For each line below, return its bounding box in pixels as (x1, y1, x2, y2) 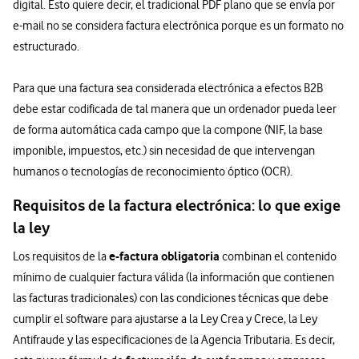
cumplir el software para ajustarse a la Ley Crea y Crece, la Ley (13, 311, 317, 326)
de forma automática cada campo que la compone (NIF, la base (13, 122, 323, 137)
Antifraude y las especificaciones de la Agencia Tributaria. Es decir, (13, 332, 335, 347)
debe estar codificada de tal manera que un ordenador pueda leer (13, 101, 337, 116)
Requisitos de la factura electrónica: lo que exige (13, 196, 341, 215)
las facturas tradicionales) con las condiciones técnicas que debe (13, 290, 329, 305)
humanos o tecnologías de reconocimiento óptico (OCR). (13, 163, 292, 179)
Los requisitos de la (13, 248, 109, 264)
